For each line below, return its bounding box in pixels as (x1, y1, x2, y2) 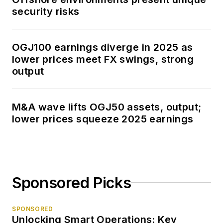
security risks (12, 5, 80, 17)
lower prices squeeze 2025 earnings (12, 112, 194, 125)
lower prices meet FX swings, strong (12, 53, 194, 65)
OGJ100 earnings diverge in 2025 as (12, 41, 193, 53)
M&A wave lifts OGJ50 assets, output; (12, 101, 202, 113)
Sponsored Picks (12, 173, 131, 192)
